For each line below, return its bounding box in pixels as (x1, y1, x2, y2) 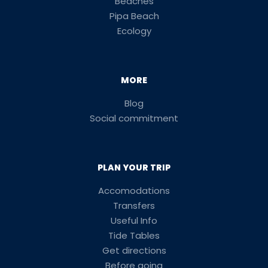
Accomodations (98, 184, 170, 197)
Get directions (102, 244, 166, 257)
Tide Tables (108, 229, 160, 242)
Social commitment (90, 112, 178, 124)
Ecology (117, 25, 151, 37)
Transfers (113, 199, 155, 212)
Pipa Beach (109, 10, 159, 22)
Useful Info (111, 214, 157, 227)
